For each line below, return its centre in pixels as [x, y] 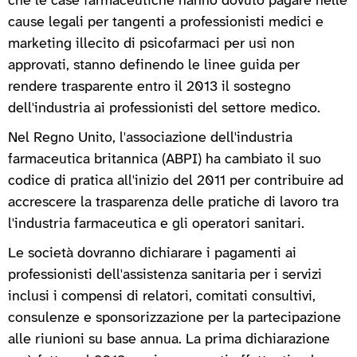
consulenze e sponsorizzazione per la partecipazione [175, 318]
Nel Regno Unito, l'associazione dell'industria [150, 138]
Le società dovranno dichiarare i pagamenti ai [152, 253]
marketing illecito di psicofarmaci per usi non [151, 44]
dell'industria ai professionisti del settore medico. [164, 108]
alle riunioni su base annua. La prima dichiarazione [169, 339]
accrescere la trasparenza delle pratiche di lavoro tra [173, 202]
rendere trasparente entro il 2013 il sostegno [149, 87]
